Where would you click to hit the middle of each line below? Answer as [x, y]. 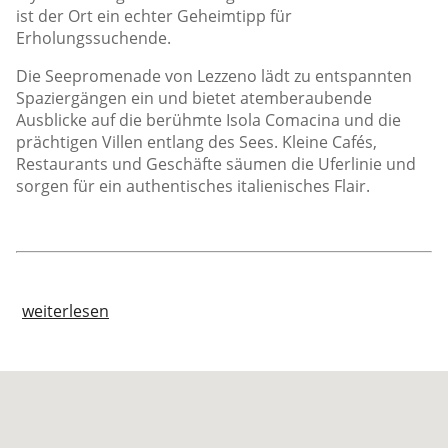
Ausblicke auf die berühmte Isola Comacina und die [208, 120]
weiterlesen [65, 311]
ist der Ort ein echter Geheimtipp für [154, 16]
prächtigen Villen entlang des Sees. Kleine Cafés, [196, 142]
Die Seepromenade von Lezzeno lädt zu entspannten [214, 76]
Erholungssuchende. [93, 38]
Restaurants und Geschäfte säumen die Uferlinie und [216, 164]
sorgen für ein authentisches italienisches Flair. [193, 186]
